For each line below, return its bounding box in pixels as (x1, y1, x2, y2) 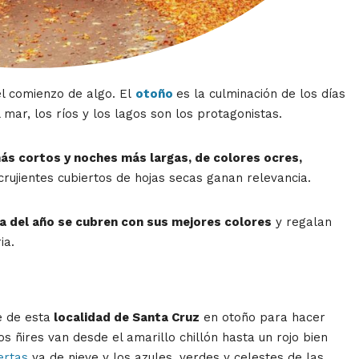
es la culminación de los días (176, 87, 345, 102)
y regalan (272, 215, 332, 230)
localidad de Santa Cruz (50, 310, 200, 325)
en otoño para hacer (200, 310, 325, 325)
